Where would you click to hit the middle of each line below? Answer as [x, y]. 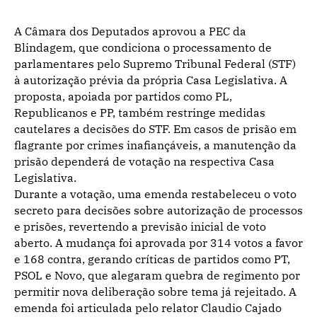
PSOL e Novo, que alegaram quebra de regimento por [157, 275]
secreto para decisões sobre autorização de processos [158, 210]
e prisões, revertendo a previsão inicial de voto [140, 226]
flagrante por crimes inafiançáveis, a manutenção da [155, 145]
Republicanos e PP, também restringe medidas [140, 113]
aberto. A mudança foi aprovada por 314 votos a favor [158, 243]
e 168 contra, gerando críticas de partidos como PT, [152, 259]
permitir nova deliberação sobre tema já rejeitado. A [155, 292]
